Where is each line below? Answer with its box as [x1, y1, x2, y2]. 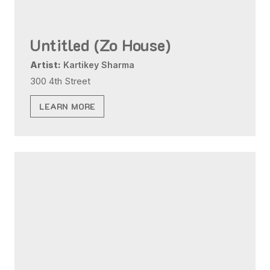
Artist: [30, 59, 61, 70]
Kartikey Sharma [61, 59, 135, 70]
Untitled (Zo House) [30, 34, 171, 55]
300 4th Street [30, 76, 91, 87]
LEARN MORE [39, 101, 96, 113]
